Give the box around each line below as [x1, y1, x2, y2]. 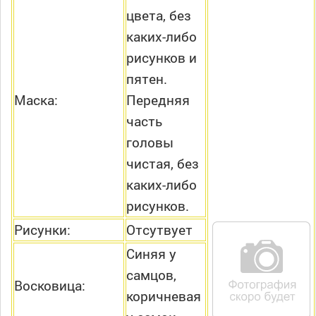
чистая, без [126, 154, 199, 173]
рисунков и [126, 49, 197, 67]
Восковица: [14, 276, 85, 295]
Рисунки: [14, 221, 71, 239]
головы [126, 133, 174, 152]
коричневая [126, 287, 201, 305]
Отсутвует [126, 221, 193, 239]
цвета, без [126, 6, 191, 25]
